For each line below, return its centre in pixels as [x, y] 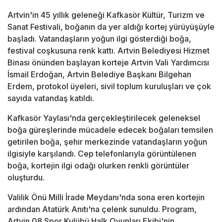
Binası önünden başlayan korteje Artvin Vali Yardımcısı [108, 63]
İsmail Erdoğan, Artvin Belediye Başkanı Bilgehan [99, 75]
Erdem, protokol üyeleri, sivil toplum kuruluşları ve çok [109, 86]
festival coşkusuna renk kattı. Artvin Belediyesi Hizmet [109, 51]
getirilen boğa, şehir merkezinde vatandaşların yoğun [107, 142]
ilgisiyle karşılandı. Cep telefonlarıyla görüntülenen [102, 154]
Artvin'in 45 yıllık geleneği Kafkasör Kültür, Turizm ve [106, 15]
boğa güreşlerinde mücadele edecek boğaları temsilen [110, 130]
